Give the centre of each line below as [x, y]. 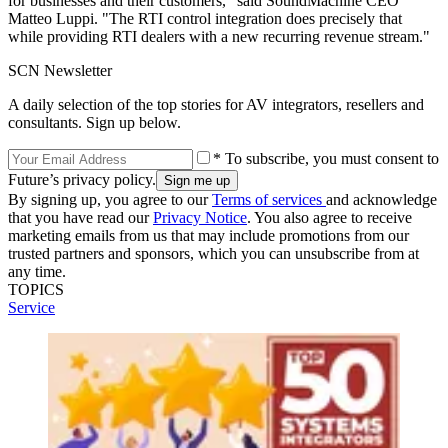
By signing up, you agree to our [110, 199]
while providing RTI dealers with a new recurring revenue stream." [219, 36]
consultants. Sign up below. [94, 122]
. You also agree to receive [329, 217]
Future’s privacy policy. [82, 179]
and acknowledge [381, 199]
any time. [37, 271]
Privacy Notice [200, 217]
